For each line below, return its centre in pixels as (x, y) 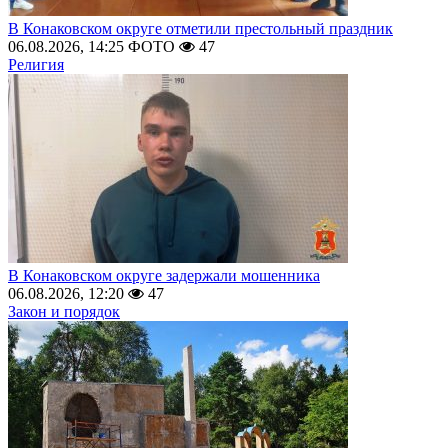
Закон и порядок (64, 311)
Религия (36, 64)
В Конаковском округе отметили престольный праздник (200, 28)
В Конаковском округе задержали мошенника (164, 275)
